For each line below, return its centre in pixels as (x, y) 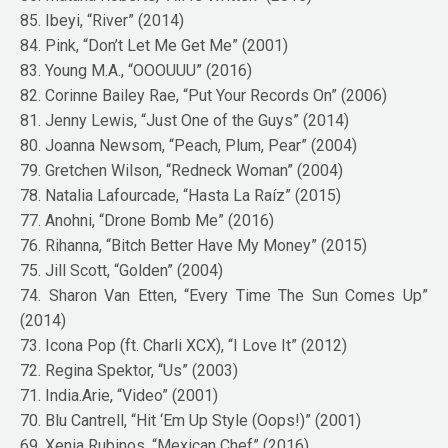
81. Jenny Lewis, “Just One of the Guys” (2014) (185, 120)
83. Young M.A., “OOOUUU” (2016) (136, 70)
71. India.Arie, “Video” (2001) (119, 395)
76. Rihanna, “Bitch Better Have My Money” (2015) (194, 245)
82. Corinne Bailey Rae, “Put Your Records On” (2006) (204, 95)
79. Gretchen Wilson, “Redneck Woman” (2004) (182, 170)
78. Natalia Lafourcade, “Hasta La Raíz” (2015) (181, 195)
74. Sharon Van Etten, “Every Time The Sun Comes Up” (224, 295)
